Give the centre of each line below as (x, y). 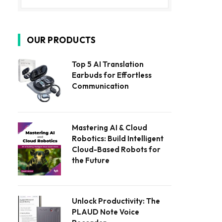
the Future (91, 160)
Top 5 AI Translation (108, 64)
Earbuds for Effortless (112, 75)
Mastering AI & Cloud (110, 127)
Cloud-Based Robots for (116, 149)
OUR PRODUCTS (61, 40)
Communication (100, 86)
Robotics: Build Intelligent (118, 138)
